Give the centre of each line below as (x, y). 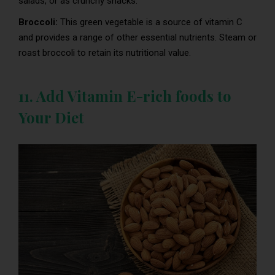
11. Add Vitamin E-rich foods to (125, 95)
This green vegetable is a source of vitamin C (151, 22)
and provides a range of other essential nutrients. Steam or (137, 37)
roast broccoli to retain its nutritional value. (105, 52)
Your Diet (51, 117)
